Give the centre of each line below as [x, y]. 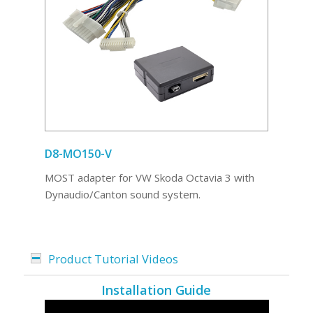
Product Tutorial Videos [113, 259]
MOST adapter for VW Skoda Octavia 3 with [149, 178]
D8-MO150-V [78, 154]
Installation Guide [156, 290]
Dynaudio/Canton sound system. [122, 195]
